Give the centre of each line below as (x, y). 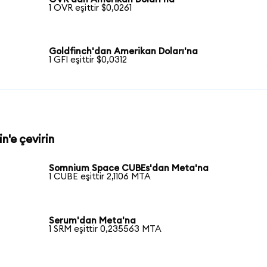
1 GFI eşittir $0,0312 (88, 60)
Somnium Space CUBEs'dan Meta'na (129, 169)
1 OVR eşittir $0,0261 (91, 8)
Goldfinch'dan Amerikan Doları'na (124, 52)
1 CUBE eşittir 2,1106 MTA (100, 177)
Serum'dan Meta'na (93, 221)
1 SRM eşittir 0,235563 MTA (105, 229)
